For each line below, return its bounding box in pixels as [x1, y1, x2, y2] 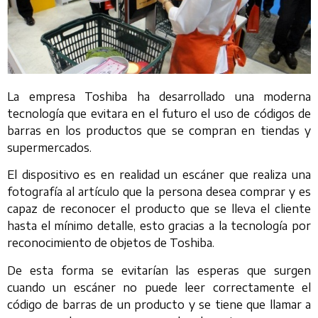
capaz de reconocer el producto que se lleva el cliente [7, 202, 311, 216]
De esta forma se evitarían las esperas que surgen [7, 263, 311, 278]
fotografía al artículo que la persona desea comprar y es [7, 185, 311, 199]
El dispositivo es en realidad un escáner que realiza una [7, 168, 311, 182]
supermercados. [7, 140, 92, 155]
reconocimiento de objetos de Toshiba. [7, 236, 214, 251]
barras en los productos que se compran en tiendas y [7, 123, 311, 138]
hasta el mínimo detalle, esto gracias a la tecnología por [7, 219, 311, 234]
